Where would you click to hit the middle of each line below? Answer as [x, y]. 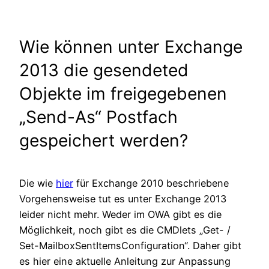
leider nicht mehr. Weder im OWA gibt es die [120, 214]
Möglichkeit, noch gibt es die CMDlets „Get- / [125, 230]
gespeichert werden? [104, 141]
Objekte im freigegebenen [123, 94]
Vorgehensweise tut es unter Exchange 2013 [123, 198]
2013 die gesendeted [104, 71]
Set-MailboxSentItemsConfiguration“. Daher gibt [130, 245]
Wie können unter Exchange [131, 47]
